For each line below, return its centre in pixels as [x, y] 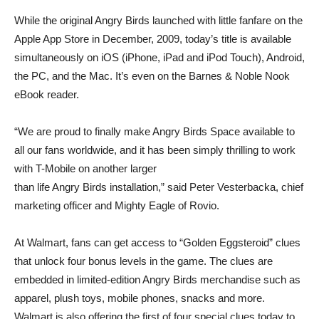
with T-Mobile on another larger [85, 168]
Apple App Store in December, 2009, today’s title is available [153, 39]
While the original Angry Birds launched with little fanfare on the [158, 20]
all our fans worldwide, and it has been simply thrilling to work [155, 150]
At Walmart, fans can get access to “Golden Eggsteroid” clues [157, 242]
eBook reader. [47, 94]
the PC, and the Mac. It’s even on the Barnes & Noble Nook [152, 76]
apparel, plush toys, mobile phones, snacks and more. [140, 298]
